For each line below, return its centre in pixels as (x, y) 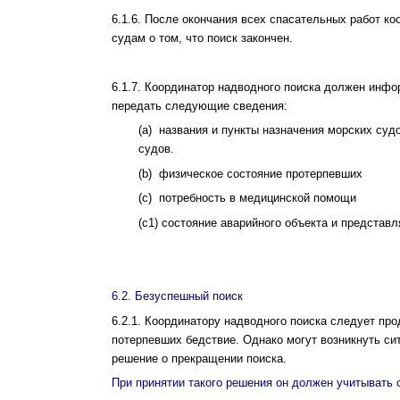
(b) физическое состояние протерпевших (250, 173)
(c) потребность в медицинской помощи (247, 198)
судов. (156, 149)
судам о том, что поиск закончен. (202, 37)
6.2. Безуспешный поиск (177, 296)
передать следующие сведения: (200, 105)
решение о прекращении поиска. (199, 358)
